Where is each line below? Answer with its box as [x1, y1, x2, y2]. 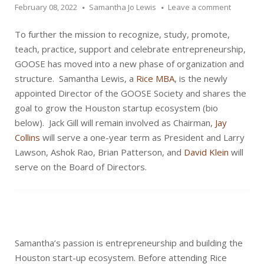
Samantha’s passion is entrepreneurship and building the [15, 237, 243, 249]
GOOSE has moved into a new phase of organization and [15, 58, 244, 70]
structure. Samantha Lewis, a [15, 72, 136, 84]
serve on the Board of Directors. [15, 161, 147, 173]
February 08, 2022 [15, 2, 77, 12]
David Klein [184, 146, 229, 158]
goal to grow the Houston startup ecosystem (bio [15, 102, 218, 114]
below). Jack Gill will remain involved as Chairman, [15, 117, 215, 128]
